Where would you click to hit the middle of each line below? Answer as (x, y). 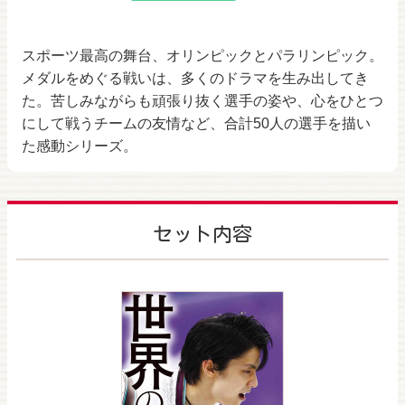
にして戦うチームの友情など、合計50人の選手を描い (196, 123)
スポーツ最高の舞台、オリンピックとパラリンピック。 (202, 55)
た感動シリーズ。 (80, 146)
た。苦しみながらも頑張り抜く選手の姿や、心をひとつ (202, 100)
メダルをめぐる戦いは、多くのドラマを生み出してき (195, 78)
